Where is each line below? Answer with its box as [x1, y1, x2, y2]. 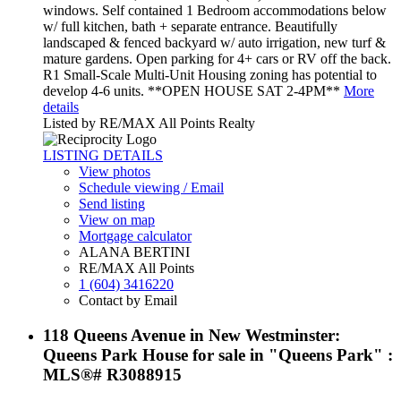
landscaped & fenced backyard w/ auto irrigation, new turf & [43, 35, 386, 51]
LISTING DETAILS [43, 148, 163, 164]
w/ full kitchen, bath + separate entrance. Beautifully [43, 19, 337, 35]
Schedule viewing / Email [79, 180, 224, 196]
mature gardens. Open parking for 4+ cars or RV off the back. [43, 51, 391, 67]
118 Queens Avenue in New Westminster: [43, 326, 340, 346]
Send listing [79, 196, 145, 212]
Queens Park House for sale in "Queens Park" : [43, 346, 393, 365]
